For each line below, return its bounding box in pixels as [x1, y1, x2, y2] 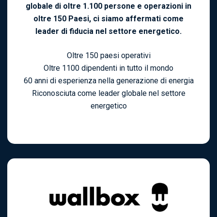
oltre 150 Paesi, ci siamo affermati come [33, 14, 184, 24]
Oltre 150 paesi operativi [66, 51, 151, 61]
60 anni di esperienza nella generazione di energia [23, 76, 194, 86]
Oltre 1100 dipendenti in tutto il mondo [44, 63, 173, 73]
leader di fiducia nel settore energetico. [35, 27, 182, 36]
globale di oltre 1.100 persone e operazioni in [26, 1, 191, 11]
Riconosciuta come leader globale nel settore [31, 89, 186, 98]
